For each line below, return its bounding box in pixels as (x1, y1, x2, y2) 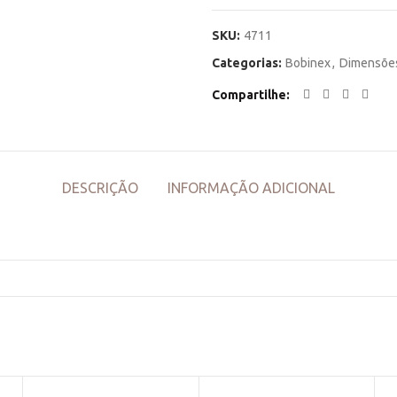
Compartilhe (212, 88, 286, 102)
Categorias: (212, 56, 284, 70)
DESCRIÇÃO (62, 180, 138, 196)
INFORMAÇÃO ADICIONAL (167, 180, 335, 196)
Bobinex (285, 56, 331, 70)
